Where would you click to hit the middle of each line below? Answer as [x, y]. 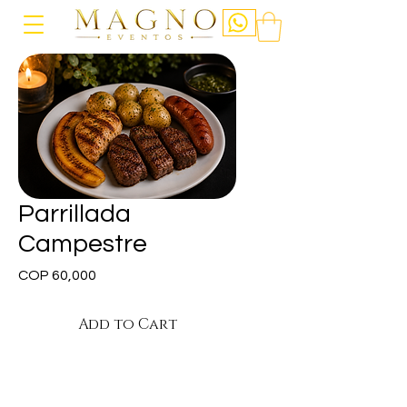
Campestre [83, 244]
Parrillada [74, 214]
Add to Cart [127, 325]
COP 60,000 [57, 276]
